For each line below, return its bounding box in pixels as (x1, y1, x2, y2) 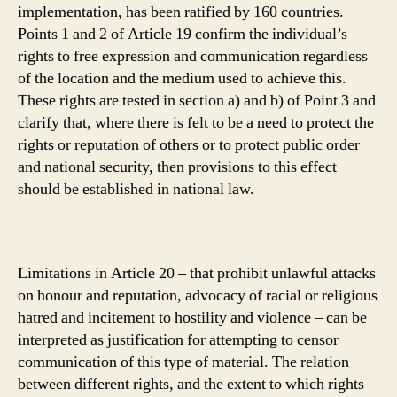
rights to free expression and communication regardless (18, 46, 368, 66)
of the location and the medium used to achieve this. (18, 68, 346, 89)
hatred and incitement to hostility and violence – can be (18, 307, 367, 328)
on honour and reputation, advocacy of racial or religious (18, 285, 378, 306)
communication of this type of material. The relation (18, 352, 349, 372)
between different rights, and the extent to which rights (18, 374, 364, 394)
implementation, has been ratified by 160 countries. (18, 2, 344, 22)
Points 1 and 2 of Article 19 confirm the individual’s (18, 24, 347, 44)
